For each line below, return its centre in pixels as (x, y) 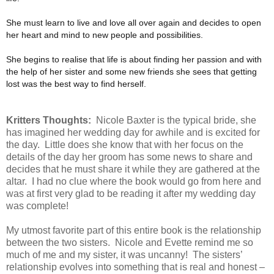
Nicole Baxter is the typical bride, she (175, 120)
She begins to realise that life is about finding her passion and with (134, 60)
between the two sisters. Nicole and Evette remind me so (130, 243)
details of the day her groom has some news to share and (129, 157)
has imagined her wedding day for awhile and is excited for (133, 133)
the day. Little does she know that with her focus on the (125, 145)
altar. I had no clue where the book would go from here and (134, 182)
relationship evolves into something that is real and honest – (135, 267)
